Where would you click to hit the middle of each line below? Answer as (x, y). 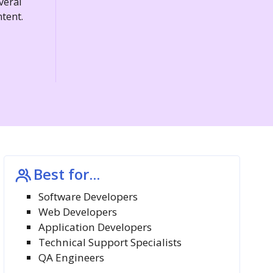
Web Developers (78, 211)
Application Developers (95, 227)
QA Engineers (72, 257)
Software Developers (88, 196)
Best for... (67, 174)
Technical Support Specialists (110, 242)
